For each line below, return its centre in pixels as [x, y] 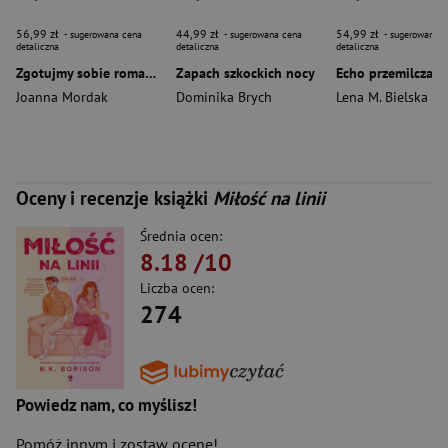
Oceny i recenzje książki [114, 198]
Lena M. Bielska [382, 97]
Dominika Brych [224, 97]
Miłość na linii [269, 198]
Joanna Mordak [62, 97]
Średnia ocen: [181, 236]
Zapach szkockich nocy [245, 73]
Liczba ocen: [177, 288]
